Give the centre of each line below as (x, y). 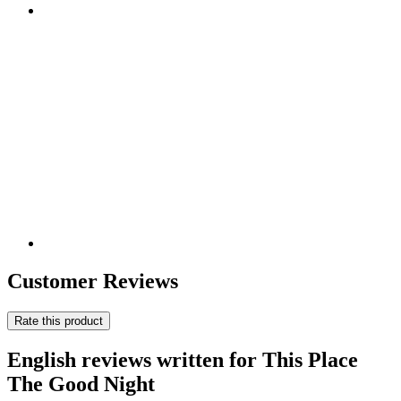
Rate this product (59, 320)
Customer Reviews (93, 281)
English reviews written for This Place (183, 359)
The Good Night (81, 384)
